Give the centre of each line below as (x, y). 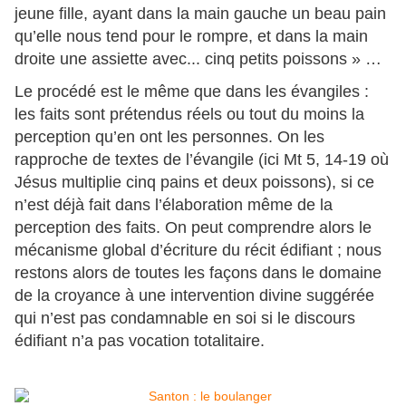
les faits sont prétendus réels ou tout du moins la (189, 115)
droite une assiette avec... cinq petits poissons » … (198, 59)
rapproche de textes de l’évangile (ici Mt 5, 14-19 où (202, 160)
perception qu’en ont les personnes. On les (169, 137)
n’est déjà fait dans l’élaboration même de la (174, 205)
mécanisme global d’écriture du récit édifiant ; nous (198, 251)
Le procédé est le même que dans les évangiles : (192, 92)
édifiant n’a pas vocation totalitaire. (140, 341)
